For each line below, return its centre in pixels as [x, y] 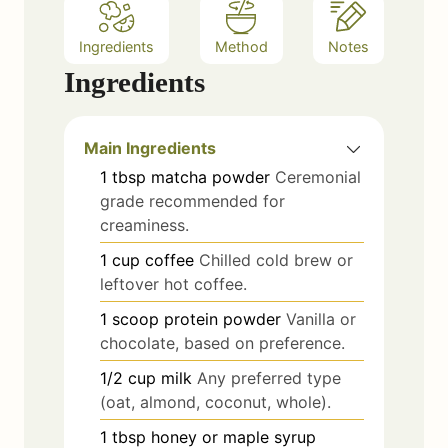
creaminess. [144, 224]
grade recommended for [192, 200]
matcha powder [210, 176]
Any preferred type [269, 377]
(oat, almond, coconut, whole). [215, 401]
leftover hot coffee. [173, 283]
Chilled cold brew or [276, 259]
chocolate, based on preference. [222, 342]
